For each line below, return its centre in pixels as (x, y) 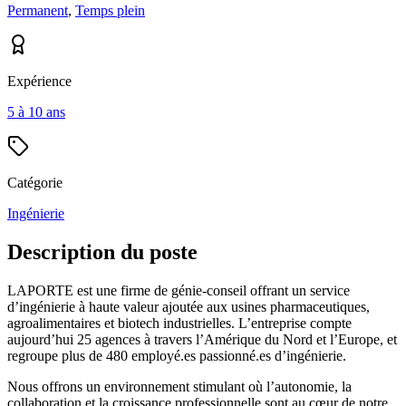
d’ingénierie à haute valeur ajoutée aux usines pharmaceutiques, (188, 306)
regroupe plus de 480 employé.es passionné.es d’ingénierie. (177, 355)
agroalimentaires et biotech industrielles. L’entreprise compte (179, 323)
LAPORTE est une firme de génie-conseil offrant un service (179, 290)
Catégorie (35, 182)
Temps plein (110, 10)
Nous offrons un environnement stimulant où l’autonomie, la (179, 386)
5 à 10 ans (36, 111)
